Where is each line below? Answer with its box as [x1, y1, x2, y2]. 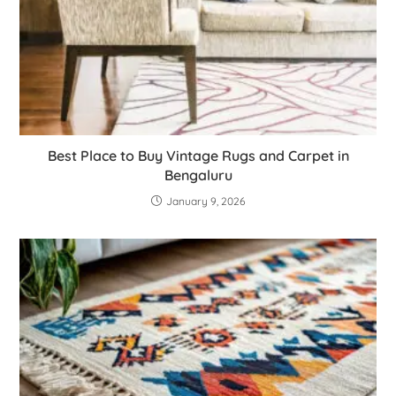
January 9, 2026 [166, 194, 245, 208]
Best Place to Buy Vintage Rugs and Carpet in [47, 146, 349, 164]
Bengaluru [164, 165, 232, 184]
